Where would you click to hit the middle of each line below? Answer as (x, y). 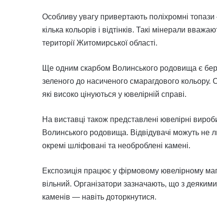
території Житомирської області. (100, 43)
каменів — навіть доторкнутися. (99, 197)
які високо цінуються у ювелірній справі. (114, 94)
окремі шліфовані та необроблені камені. (116, 145)
